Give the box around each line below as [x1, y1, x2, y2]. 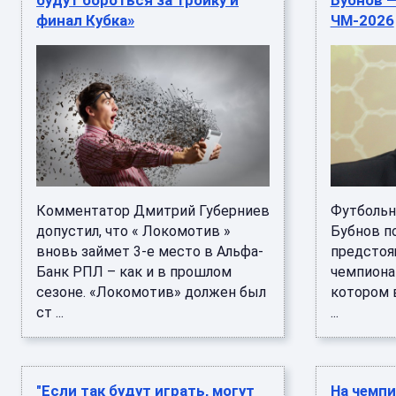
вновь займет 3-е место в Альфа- [36, 243, 263, 260]
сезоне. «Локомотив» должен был [36, 284, 266, 301]
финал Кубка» [36, 11, 134, 29]
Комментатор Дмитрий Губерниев [36, 202, 270, 219]
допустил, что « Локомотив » [36, 223, 231, 240]
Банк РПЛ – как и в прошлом [36, 263, 232, 280]
